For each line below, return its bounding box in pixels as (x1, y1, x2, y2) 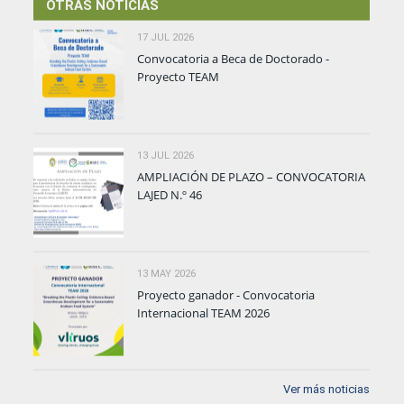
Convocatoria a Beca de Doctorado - (137, 50, 330, 67)
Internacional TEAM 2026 (137, 304, 271, 321)
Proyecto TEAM (137, 68, 220, 85)
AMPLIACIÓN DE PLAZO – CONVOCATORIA (137, 168, 366, 185)
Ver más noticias (283, 381, 371, 396)
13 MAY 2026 (137, 267, 197, 280)
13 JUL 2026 (137, 149, 195, 161)
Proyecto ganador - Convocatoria (137, 286, 316, 303)
